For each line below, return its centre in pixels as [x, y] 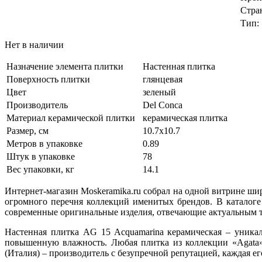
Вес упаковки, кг [40, 169]
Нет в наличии [34, 44]
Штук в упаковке [41, 156]
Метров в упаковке [44, 143]
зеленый [159, 92]
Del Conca [163, 105]
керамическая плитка [185, 118]
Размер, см [27, 130]
